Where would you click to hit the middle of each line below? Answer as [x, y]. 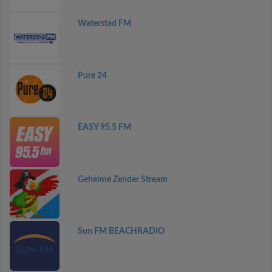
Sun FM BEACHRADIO [121, 232]
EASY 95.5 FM [104, 128]
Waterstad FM [104, 24]
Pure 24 [92, 76]
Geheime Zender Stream [122, 179]
